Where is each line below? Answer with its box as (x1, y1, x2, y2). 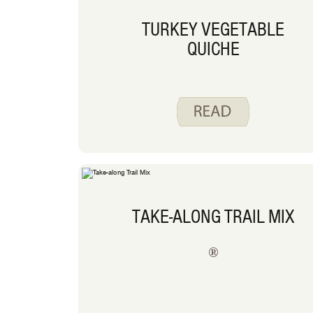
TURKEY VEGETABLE (142, 17, 285, 41)
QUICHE (187, 37, 240, 61)
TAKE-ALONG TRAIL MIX (131, 204, 295, 228)
